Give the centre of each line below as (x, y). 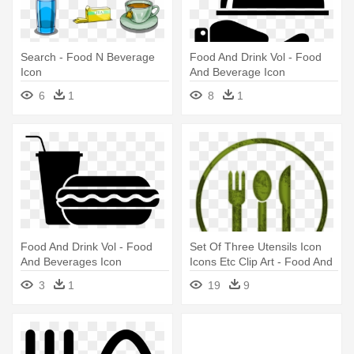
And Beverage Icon (237, 72)
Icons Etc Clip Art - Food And (261, 262)
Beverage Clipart (232, 277)
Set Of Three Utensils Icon (256, 247)
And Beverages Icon (71, 262)
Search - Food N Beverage (88, 57)
